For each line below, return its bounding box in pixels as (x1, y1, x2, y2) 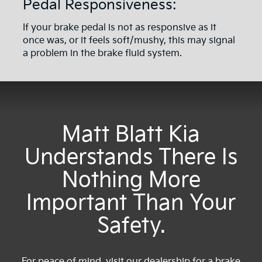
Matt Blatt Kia (62, 122, 200, 148)
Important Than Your (26, 191, 236, 216)
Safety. (96, 213, 166, 239)
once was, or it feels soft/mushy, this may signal (23, 35, 235, 47)
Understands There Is (25, 145, 237, 171)
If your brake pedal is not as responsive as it (23, 22, 216, 34)
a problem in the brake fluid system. (23, 48, 182, 60)
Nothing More (61, 168, 201, 194)
